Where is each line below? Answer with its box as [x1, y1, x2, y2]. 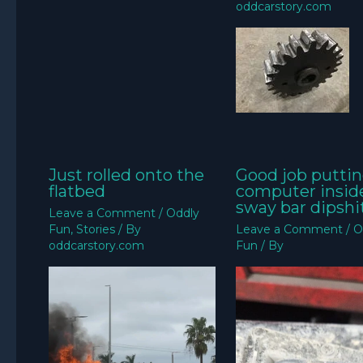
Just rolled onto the [49, 164, 204, 185]
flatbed [49, 181, 105, 201]
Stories [76, 221, 115, 237]
